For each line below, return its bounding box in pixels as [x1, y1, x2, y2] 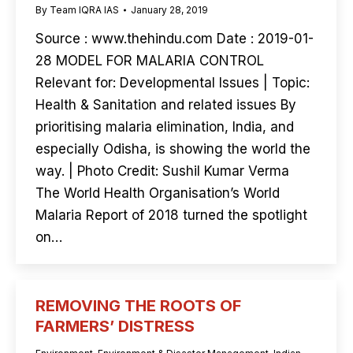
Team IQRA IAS [50, 4, 119, 16]
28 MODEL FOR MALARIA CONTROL [35, 53, 264, 69]
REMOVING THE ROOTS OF [35, 296, 241, 315]
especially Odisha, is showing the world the [35, 141, 310, 157]
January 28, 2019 [131, 4, 208, 16]
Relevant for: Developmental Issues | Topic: [35, 75, 310, 91]
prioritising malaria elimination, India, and [35, 119, 294, 135]
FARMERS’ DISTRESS [35, 317, 195, 336]
